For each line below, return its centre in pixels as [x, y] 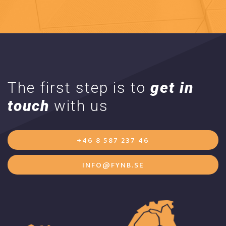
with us [79, 106]
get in [172, 88]
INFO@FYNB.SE [113, 165]
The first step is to [79, 88]
